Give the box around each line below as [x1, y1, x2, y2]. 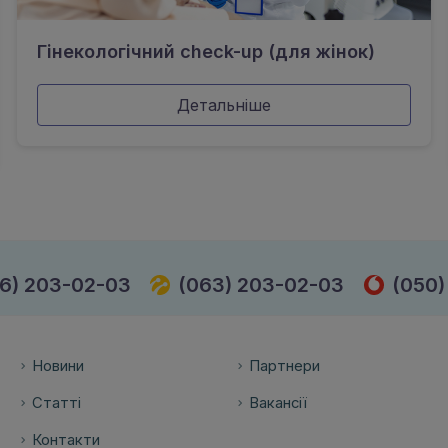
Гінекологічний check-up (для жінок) [37, 41, 376, 62]
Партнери [248, 357, 320, 376]
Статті [32, 394, 82, 413]
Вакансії [248, 394, 307, 413]
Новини [32, 357, 85, 376]
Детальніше [176, 95, 271, 115]
